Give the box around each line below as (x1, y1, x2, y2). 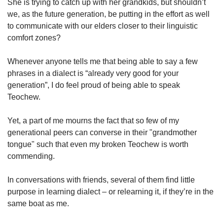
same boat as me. (7, 199, 71, 208)
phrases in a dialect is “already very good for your (7, 69, 179, 77)
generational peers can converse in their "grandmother (7, 128, 197, 137)
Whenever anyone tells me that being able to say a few (7, 57, 198, 66)
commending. (7, 151, 55, 160)
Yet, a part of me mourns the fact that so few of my (7, 116, 179, 125)
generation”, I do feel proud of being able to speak (7, 80, 180, 89)
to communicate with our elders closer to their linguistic (7, 21, 198, 30)
